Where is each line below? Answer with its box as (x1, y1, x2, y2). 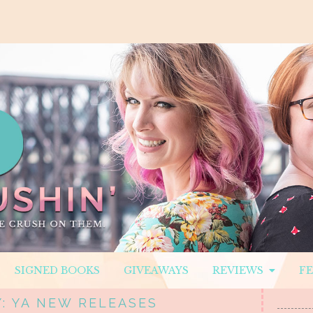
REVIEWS (212, 264, 269, 277)
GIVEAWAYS (123, 264, 189, 277)
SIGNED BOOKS (14, 264, 100, 277)
